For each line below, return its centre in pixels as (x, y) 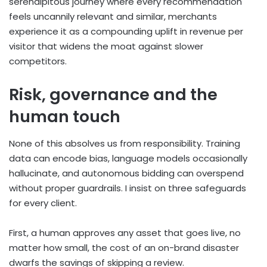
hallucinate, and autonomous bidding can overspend (126, 173)
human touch (65, 117)
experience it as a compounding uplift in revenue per (126, 32)
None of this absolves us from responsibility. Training (125, 143)
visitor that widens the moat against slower (106, 46)
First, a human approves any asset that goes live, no (125, 232)
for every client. (43, 203)
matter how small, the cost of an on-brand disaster (124, 247)
